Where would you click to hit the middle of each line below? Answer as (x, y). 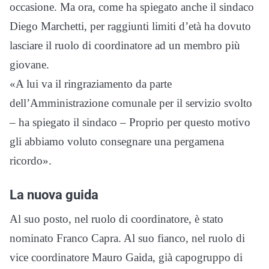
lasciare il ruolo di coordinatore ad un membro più (125, 45)
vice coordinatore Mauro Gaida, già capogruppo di (126, 257)
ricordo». (31, 161)
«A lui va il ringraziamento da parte (91, 84)
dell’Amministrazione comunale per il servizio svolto (131, 103)
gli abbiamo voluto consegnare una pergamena (117, 141)
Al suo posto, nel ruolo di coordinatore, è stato (116, 219)
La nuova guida (54, 195)
